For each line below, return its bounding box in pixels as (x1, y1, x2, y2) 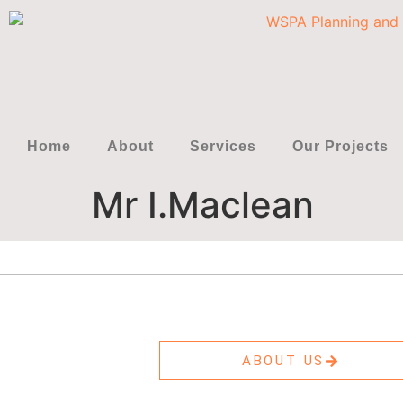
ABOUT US (241, 353, 326, 370)
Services (190, 139, 256, 155)
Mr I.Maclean (92, 183, 314, 228)
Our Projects (292, 139, 389, 155)
